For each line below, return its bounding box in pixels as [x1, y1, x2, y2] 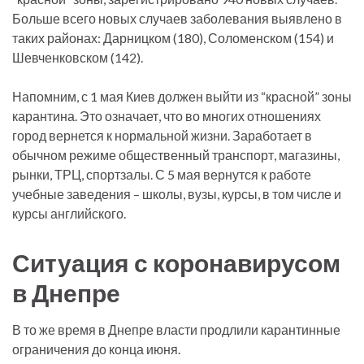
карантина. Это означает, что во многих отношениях [12, 107, 321, 123]
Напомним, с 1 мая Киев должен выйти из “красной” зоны [12, 88, 352, 104]
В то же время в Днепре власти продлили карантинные [12, 321, 340, 337]
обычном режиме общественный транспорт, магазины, [12, 146, 340, 162]
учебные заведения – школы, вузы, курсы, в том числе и [12, 185, 341, 201]
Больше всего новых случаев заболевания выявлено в [12, 10, 342, 26]
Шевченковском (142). [12, 49, 143, 65]
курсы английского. [12, 205, 126, 221]
